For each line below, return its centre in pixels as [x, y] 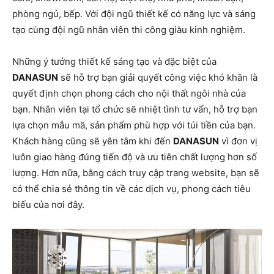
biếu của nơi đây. [48, 205]
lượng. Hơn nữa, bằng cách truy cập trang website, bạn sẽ [136, 173]
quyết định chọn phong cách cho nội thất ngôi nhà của [129, 94]
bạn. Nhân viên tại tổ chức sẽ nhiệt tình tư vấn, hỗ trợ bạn [135, 109]
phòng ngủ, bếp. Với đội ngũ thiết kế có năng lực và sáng [134, 14]
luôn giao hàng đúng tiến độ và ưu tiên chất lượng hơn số [135, 157]
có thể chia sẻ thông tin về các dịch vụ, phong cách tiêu [131, 189]
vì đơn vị [238, 141]
